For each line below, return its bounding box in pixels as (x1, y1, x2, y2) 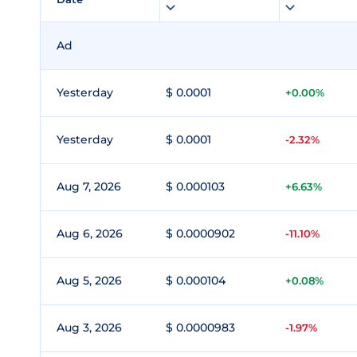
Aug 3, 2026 (57, 320, 122, 335)
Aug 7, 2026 (57, 179, 121, 194)
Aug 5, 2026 (57, 273, 122, 288)
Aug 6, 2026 (57, 226, 123, 241)
